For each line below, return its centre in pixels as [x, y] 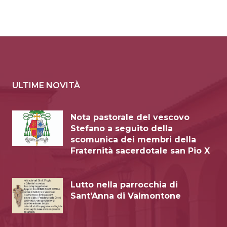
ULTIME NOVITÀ [46, 85]
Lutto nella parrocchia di [124, 184]
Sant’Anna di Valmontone [126, 196]
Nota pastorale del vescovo [130, 117]
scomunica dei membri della [133, 139]
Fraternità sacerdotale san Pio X [140, 150]
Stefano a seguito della [122, 128]
